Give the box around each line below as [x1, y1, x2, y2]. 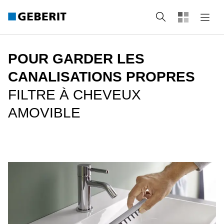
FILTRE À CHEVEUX [8, 87, 141, 102]
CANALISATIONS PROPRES [8, 69, 195, 84]
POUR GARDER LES [8, 51, 144, 66]
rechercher [172, 12, 210, 21]
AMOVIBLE [8, 105, 80, 120]
